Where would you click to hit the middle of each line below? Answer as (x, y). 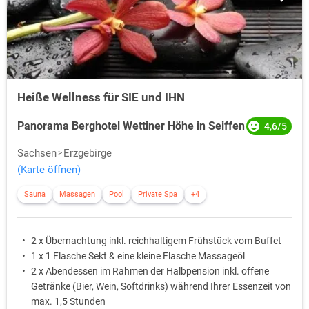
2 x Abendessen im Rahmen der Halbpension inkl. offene (150, 271)
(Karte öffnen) (49, 170)
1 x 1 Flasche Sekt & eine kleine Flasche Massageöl (138, 256)
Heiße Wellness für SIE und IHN (101, 98)
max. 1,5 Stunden (68, 302)
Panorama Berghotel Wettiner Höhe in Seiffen (131, 126)
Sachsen (37, 153)
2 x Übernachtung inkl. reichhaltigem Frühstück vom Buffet (156, 241)
